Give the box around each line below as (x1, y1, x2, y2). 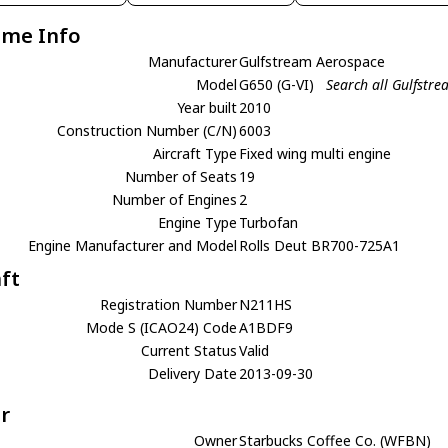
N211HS (239, 294, 293, 314)
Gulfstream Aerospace (239, 51, 386, 71)
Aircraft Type (153, 143, 238, 163)
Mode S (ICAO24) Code (86, 317, 238, 337)
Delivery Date (148, 363, 238, 383)
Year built (177, 97, 238, 117)
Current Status (141, 340, 238, 360)
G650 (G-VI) (239, 74, 319, 94)
